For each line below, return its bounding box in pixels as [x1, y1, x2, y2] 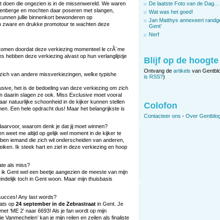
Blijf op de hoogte [144, 55, 219, 66]
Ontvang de [144, 68, 173, 74]
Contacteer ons [144, 113, 181, 119]
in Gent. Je [96, 201, 123, 207]
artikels [173, 68, 191, 74]
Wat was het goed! [149, 8, 193, 15]
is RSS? [144, 74, 163, 80]
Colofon [144, 101, 177, 111]
